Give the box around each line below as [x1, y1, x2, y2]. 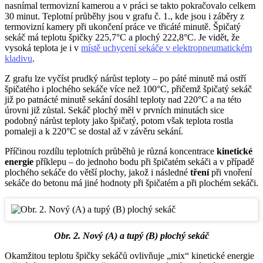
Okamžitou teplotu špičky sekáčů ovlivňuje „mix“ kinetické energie [5, 251, 254, 261]
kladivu [5, 53, 32, 64]
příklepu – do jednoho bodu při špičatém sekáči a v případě [33, 157, 254, 167]
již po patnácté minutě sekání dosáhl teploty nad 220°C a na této [5, 95, 241, 105]
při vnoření [209, 167, 252, 178]
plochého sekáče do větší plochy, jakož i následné [5, 167, 190, 178]
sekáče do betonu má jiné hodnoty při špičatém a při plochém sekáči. [5, 178, 258, 188]
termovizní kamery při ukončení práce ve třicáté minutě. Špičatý [5, 22, 241, 32]
